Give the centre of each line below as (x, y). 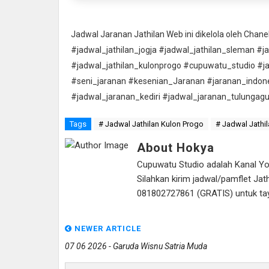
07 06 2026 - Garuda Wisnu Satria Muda (136, 246)
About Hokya (176, 147)
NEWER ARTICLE (107, 228)
